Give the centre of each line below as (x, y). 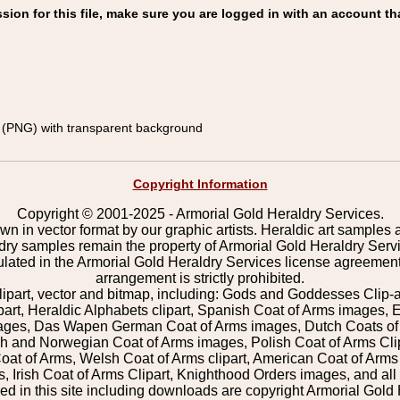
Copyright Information (200, 184)
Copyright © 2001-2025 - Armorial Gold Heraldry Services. (200, 214)
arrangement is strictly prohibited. (200, 278)
